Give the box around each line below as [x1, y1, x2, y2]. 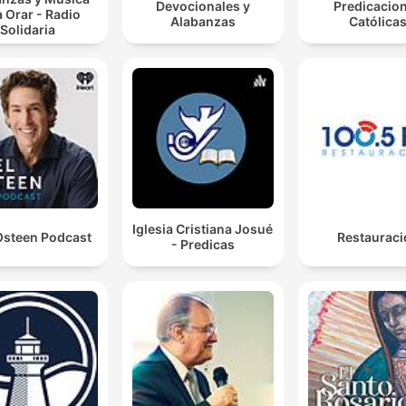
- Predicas [170, 237, 235, 253]
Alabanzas [169, 14, 236, 30]
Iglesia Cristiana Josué [132, 221, 274, 237]
